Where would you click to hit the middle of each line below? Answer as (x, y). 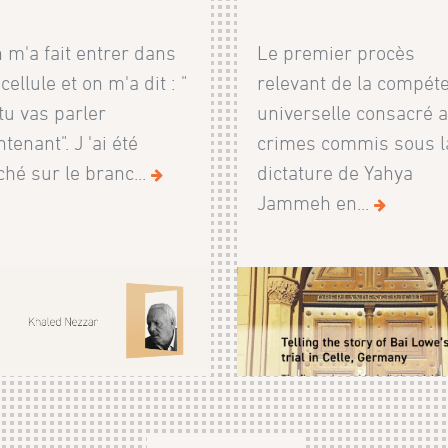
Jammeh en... (316, 202)
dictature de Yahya (335, 172)
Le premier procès (336, 52)
